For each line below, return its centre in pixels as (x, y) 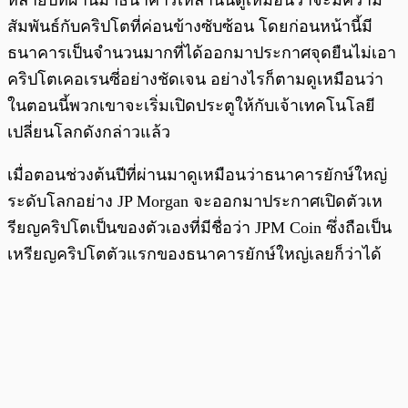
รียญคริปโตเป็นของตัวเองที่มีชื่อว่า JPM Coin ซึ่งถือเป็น (199, 228)
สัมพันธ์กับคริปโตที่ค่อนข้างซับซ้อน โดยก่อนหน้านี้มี (190, 27)
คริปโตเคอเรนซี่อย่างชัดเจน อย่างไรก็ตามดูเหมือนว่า (195, 80)
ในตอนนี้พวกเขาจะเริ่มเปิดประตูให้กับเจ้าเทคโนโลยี (191, 106)
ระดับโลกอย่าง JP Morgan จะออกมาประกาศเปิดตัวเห (195, 202)
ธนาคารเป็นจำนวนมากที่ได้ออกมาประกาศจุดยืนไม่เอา (202, 53)
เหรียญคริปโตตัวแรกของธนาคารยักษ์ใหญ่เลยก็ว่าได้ (194, 255)
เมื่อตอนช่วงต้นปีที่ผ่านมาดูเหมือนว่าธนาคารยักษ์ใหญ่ (197, 175)
